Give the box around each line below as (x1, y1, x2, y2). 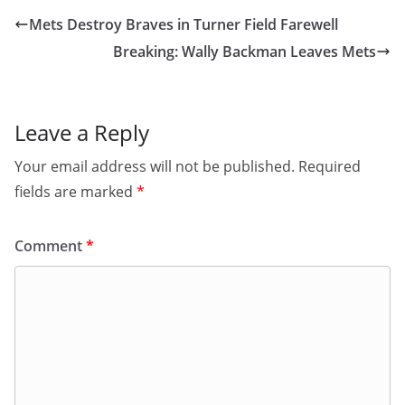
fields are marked (14, 182, 137, 202)
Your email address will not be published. (14, 156, 295, 176)
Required (298, 156, 361, 176)
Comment (14, 236, 86, 256)
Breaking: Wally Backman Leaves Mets (113, 42, 376, 61)
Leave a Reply (14, 118, 149, 147)
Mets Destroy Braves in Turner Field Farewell (29, 14, 338, 34)
